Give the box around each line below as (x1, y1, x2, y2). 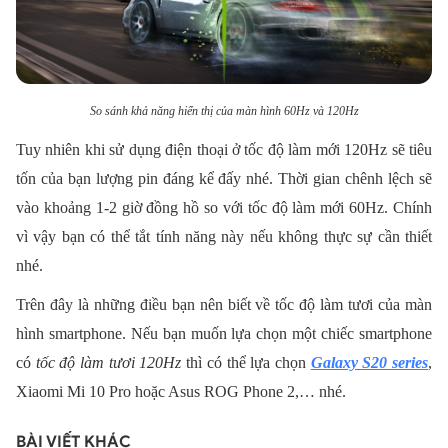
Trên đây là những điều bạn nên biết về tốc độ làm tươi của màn (16, 296, 432, 314)
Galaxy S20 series (310, 354, 429, 372)
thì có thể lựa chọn (186, 354, 311, 372)
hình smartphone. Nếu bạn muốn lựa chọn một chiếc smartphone (16, 325, 432, 343)
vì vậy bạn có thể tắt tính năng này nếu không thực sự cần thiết (16, 227, 432, 245)
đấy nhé (213, 169, 270, 187)
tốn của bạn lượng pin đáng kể (16, 169, 214, 187)
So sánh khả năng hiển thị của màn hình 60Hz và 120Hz (89, 103, 359, 118)
